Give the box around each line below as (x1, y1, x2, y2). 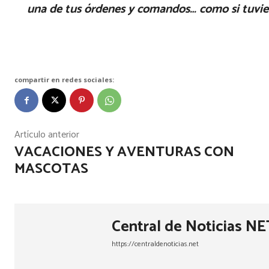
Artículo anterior (14, 127, 79, 144)
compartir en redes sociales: (14, 75, 114, 85)
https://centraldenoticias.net (112, 238, 199, 250)
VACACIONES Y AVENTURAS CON (14, 141, 234, 165)
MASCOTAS (14, 157, 88, 181)
